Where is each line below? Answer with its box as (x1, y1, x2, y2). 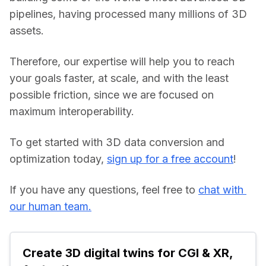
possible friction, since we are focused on (9, 88, 214, 101)
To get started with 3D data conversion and (9, 135, 224, 148)
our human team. (9, 199, 91, 213)
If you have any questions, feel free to (9, 183, 198, 196)
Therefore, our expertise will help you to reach (9, 55, 235, 68)
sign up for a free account (107, 152, 233, 165)
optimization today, (9, 152, 107, 165)
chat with (198, 183, 243, 196)
